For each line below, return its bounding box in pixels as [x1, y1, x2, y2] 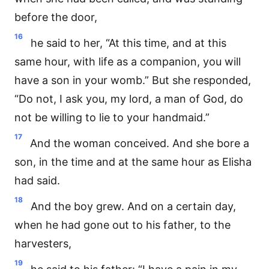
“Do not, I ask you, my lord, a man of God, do [14, 92, 243, 105]
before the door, [14, 11, 97, 23]
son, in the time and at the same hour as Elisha [14, 156, 252, 168]
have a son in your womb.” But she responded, [14, 74, 251, 86]
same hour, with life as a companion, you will [14, 55, 241, 68]
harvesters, [14, 237, 71, 250]
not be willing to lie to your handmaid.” [14, 111, 210, 124]
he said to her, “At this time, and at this [31, 37, 226, 49]
